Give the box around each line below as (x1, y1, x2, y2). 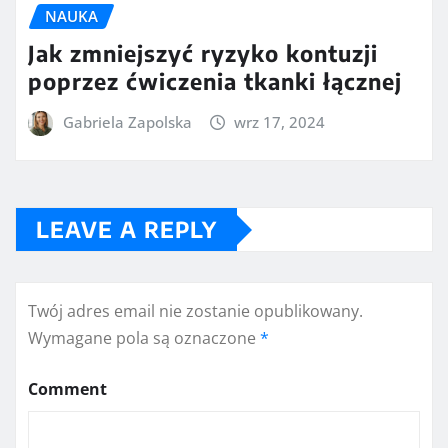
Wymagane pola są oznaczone (28, 327, 260, 350)
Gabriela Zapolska (62, 111, 192, 132)
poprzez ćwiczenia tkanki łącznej (28, 66, 402, 95)
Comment (28, 378, 107, 401)
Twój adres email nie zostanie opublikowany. (28, 300, 363, 323)
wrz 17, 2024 (234, 111, 326, 132)
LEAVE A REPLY (36, 215, 217, 244)
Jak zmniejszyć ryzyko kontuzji (28, 38, 378, 67)
